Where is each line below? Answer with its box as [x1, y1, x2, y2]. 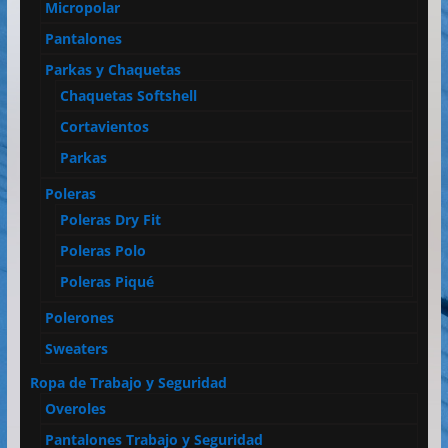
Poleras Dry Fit [59, 209, 161, 229]
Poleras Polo [59, 240, 146, 260]
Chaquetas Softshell [59, 85, 197, 105]
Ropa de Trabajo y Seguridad [29, 372, 227, 392]
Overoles [44, 398, 106, 418]
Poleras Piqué [59, 271, 154, 291]
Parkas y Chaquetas [44, 59, 181, 79]
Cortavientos [59, 116, 149, 136]
